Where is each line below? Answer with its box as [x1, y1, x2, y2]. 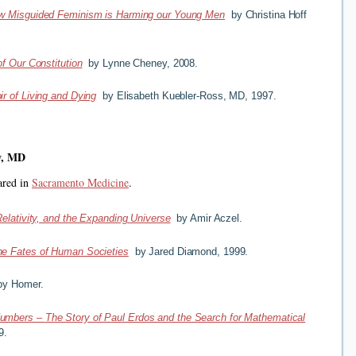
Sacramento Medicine [32, 175, 129, 191]
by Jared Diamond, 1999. [128, 245, 249, 257]
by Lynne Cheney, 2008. [82, 56, 199, 69]
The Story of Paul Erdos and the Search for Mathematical [44, 311, 306, 324]
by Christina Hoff [225, 9, 308, 21]
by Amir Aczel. [170, 212, 242, 225]
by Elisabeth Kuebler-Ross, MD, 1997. [96, 90, 277, 103]
